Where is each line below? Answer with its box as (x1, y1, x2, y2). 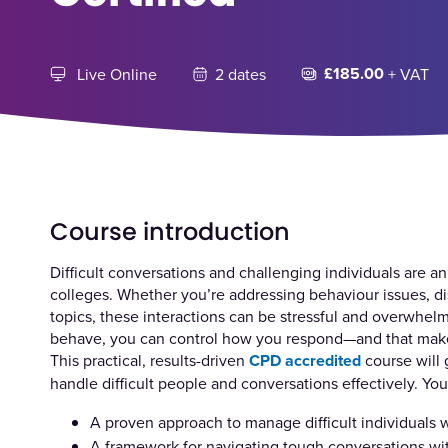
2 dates (215, 63, 267, 86)
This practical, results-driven (50, 348, 250, 371)
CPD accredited (249, 348, 362, 372)
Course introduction (50, 215, 291, 249)
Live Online (77, 63, 158, 86)
